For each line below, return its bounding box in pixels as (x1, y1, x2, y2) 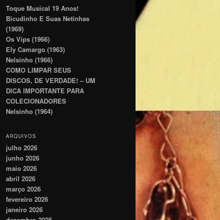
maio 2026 (6, 163, 37, 173)
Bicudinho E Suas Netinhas (6, 14, 89, 24)
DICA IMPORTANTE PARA (6, 86, 84, 96)
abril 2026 (6, 173, 35, 183)
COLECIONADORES (6, 96, 68, 106)
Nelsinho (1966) (6, 55, 55, 65)
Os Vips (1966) (6, 34, 50, 44)
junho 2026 (6, 153, 39, 163)
